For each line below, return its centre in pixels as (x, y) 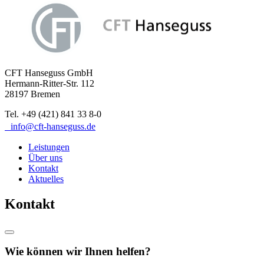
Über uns (45, 157)
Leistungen (49, 147)
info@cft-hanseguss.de (50, 126)
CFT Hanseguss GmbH (49, 72)
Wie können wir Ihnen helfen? (78, 252)
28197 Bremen (32, 94)
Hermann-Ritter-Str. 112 (51, 83)
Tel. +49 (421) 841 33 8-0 (53, 114)
